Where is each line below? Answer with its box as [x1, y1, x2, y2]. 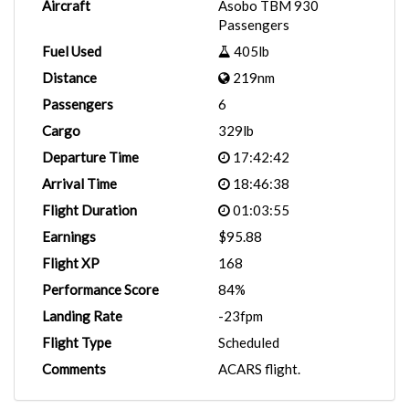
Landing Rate [42, 308, 122, 324]
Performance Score [42, 281, 159, 298]
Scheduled [218, 334, 279, 351]
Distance [42, 69, 97, 86]
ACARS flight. [218, 361, 300, 377]
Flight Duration [42, 202, 137, 218]
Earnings [42, 228, 96, 245]
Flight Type [42, 334, 111, 351]
